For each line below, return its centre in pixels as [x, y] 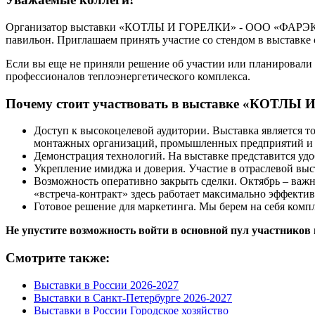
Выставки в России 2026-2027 [106, 285]
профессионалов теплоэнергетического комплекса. [128, 76]
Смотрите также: [58, 258]
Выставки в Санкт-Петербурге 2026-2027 [133, 297]
